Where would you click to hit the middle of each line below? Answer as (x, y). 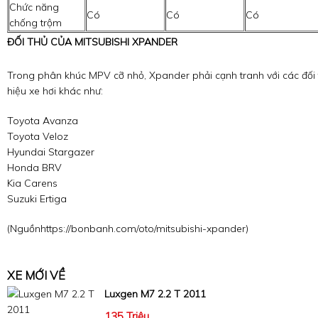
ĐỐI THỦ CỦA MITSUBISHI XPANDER (92, 42)
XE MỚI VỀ (36, 275)
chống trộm (35, 23)
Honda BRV (34, 168)
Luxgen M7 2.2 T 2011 (155, 294)
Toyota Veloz (38, 137)
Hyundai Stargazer (51, 152)
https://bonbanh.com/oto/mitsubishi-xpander (143, 229)
